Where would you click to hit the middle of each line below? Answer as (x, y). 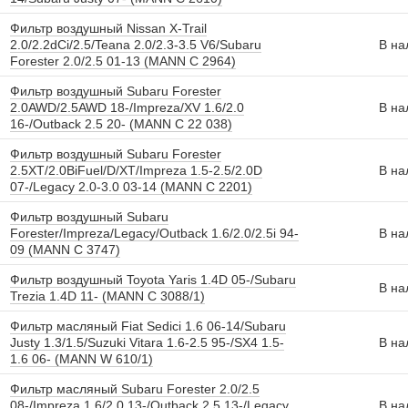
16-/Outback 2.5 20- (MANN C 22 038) (121, 124)
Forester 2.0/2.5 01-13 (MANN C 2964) (123, 61)
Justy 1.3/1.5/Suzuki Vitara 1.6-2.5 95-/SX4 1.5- (147, 342)
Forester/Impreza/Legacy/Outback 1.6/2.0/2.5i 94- (154, 233)
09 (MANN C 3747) (65, 250)
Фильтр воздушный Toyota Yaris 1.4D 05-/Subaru (153, 280)
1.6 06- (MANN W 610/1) (82, 359)
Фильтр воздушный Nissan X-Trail (108, 28)
